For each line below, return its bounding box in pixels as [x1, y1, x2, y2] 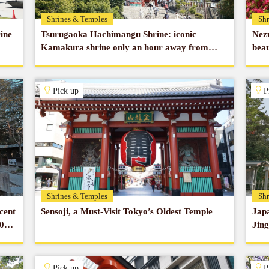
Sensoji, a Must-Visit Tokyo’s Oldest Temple [41, 207, 213, 216]
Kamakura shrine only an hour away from [41, 43, 209, 52]
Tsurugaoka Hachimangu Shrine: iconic [41, 29, 197, 39]
